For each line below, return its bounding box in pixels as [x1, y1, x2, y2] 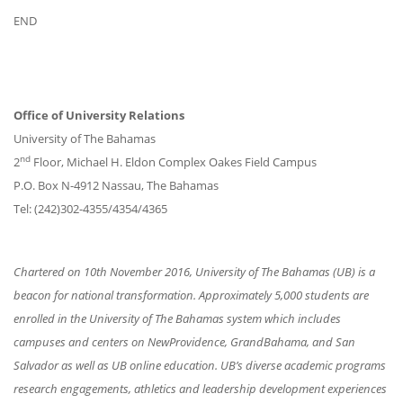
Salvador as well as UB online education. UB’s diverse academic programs [13, 357, 389, 373]
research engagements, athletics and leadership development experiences [13, 381, 387, 397]
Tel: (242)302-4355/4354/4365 [13, 201, 167, 217]
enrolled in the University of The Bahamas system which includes [13, 310, 341, 327]
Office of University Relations [13, 107, 184, 123]
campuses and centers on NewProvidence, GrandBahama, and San [13, 334, 355, 350]
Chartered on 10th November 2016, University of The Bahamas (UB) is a [13, 264, 375, 280]
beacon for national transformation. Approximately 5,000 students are [13, 287, 369, 303]
